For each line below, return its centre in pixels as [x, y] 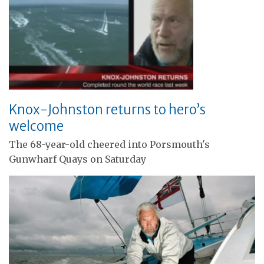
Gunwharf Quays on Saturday [77, 159]
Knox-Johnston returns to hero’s [107, 110]
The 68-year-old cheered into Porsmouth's [109, 145]
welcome [36, 126]
